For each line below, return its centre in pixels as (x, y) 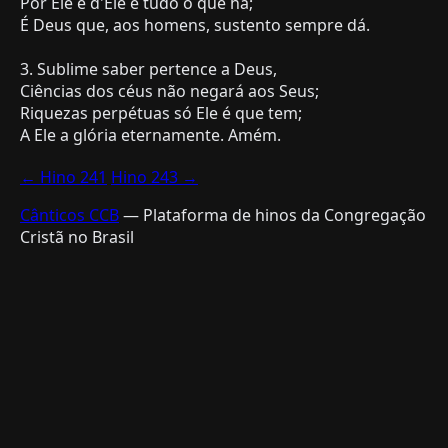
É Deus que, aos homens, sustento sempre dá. (195, 24)
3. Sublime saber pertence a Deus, (148, 68)
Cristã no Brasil (77, 236)
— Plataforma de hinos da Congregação (272, 214)
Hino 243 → (154, 176)
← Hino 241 (63, 176)
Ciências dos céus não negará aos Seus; (169, 90)
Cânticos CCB (69, 214)
